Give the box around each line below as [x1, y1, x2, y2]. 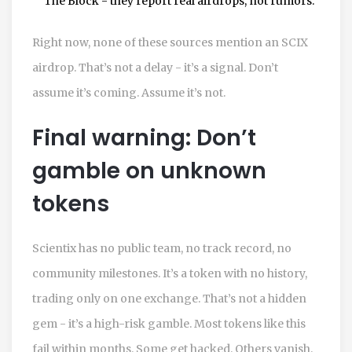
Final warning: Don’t [32, 122, 256, 153]
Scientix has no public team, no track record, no [32, 240, 291, 255]
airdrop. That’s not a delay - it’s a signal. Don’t [32, 60, 278, 75]
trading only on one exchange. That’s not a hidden [32, 291, 306, 306]
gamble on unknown [32, 155, 266, 186]
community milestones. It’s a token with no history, [32, 266, 307, 280]
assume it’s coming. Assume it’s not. [32, 85, 225, 100]
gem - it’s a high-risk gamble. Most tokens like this [32, 316, 306, 331]
